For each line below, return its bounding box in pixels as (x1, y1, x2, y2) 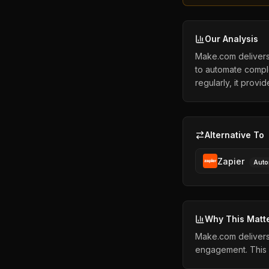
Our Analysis (205, 34, 258, 44)
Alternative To (205, 130, 264, 140)
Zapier (217, 156, 244, 166)
